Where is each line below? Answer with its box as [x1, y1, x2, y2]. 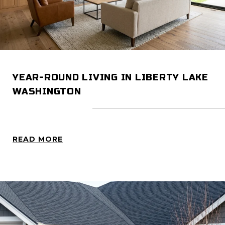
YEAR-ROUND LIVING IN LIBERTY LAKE [13, 72, 208, 83]
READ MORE [13, 135, 63, 144]
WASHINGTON [13, 86, 81, 97]
